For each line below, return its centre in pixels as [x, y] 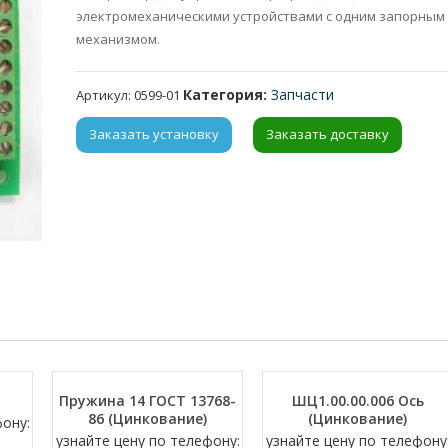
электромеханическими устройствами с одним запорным [261, 15]
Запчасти [303, 94]
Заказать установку [154, 134]
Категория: [227, 94]
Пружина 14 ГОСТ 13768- [148, 401]
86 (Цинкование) [148, 419]
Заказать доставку [328, 134]
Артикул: [105, 94]
